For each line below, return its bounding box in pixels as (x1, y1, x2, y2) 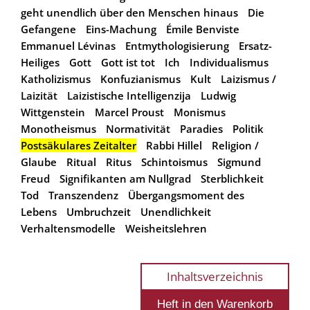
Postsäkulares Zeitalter (21, 138, 136, 152)
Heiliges (21, 55, 60, 69)
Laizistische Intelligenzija (67, 88, 191, 102)
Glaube (21, 154, 57, 169)
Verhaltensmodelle (21, 221, 116, 235)
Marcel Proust (95, 104, 164, 119)
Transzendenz (48, 188, 118, 202)
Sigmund (217, 154, 261, 169)
